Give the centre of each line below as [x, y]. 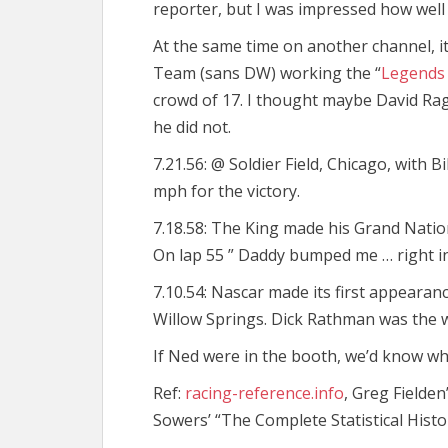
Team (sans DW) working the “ [267, 73]
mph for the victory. [226, 191]
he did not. [192, 127]
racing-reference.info [264, 393]
